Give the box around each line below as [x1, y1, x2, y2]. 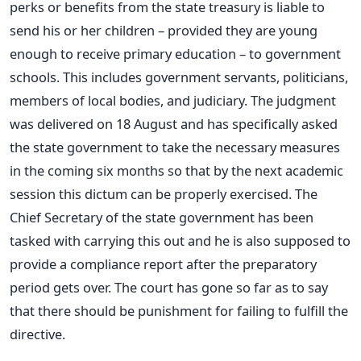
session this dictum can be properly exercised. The [10, 184, 317, 203]
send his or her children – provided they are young [10, 20, 317, 39]
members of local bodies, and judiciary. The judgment [10, 90, 336, 110]
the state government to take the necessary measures [10, 137, 340, 156]
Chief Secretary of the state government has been [10, 207, 313, 226]
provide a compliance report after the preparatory [10, 254, 317, 273]
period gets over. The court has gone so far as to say [10, 277, 328, 297]
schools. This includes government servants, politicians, [10, 67, 348, 86]
